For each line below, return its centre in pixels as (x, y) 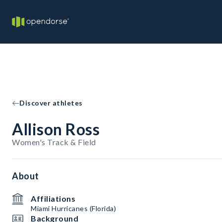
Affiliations (53, 198)
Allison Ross (56, 129)
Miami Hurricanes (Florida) (73, 208)
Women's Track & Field (54, 142)
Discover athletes (51, 103)
